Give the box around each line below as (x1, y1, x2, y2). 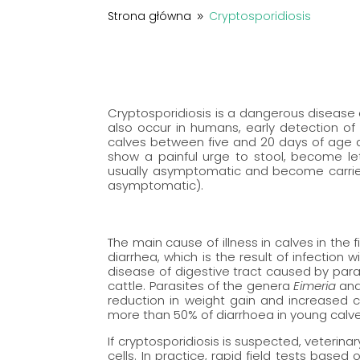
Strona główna (108, 7, 192, 24)
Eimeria (292, 277, 336, 295)
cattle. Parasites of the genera (108, 277, 293, 295)
